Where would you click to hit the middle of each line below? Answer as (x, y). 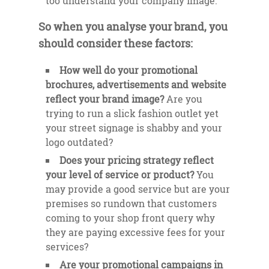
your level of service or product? (121, 175)
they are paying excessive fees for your (135, 232)
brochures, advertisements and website (136, 85)
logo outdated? (79, 142)
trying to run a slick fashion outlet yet (132, 113)
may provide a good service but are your (138, 189)
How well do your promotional (128, 70)
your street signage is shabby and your (134, 128)
